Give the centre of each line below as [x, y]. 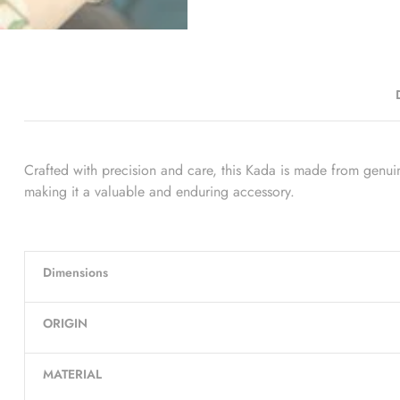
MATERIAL [72, 375]
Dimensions [75, 273]
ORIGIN [65, 324]
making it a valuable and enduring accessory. [159, 192]
